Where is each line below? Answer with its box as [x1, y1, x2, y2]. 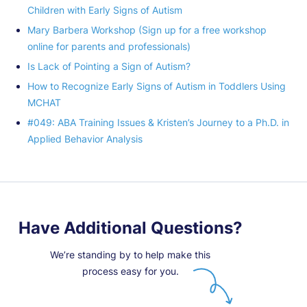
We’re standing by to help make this [50, 248, 210, 260]
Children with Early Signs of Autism [27, 3, 182, 16]
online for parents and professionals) [27, 40, 191, 52]
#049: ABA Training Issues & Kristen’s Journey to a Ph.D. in [27, 116, 289, 128]
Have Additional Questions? [18, 217, 243, 238]
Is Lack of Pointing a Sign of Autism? [27, 60, 191, 72]
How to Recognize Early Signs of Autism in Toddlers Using [27, 79, 286, 92]
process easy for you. [82, 265, 179, 277]
